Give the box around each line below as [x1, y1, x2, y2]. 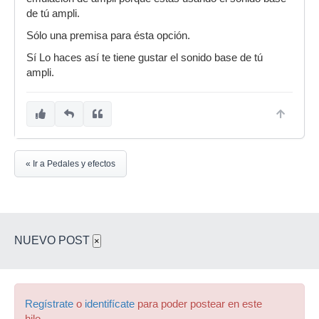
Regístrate [25, 298, 73, 310]
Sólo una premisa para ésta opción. [26, 29, 190, 41]
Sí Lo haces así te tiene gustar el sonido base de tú [26, 51, 263, 63]
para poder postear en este [135, 298, 262, 310]
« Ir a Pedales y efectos [26, 158, 115, 169]
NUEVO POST [14, 234, 93, 246]
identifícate [85, 298, 135, 310]
